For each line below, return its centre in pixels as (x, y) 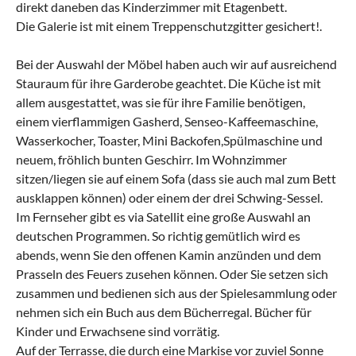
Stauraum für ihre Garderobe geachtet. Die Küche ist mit (168, 83)
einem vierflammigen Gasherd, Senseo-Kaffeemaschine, (167, 121)
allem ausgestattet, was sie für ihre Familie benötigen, (161, 102)
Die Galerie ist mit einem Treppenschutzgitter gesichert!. (169, 25)
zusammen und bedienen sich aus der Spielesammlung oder (176, 292)
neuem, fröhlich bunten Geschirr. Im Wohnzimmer (151, 159)
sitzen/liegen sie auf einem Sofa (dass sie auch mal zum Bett (176, 178)
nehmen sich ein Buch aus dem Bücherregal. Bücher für (164, 311)
